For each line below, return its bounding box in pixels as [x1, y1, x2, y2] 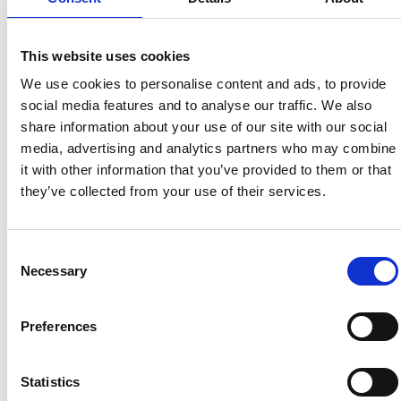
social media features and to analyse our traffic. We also [21, 98, 372, 113]
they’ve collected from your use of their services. [21, 183, 326, 199]
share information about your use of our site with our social [21, 119, 387, 134]
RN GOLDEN [167, 258, 278, 273]
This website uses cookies [21, 47, 191, 64]
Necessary [21, 263, 87, 278]
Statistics [21, 374, 80, 389]
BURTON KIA [29, 258, 146, 273]
